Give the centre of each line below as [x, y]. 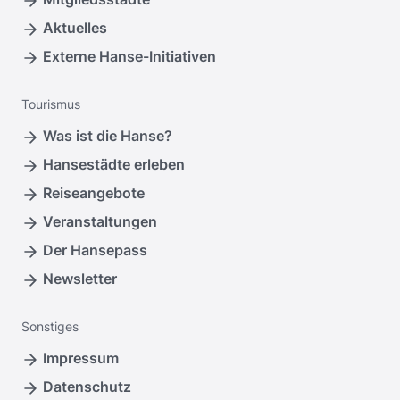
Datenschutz [87, 387]
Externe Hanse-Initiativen [129, 57]
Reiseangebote [94, 193]
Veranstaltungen [100, 222]
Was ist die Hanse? [108, 136]
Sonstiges [50, 327]
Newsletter [80, 279]
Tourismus [51, 104]
